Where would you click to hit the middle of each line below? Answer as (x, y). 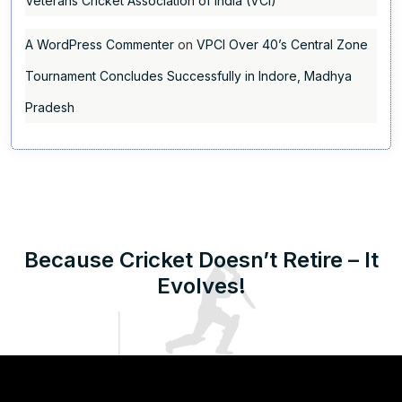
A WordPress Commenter (100, 45)
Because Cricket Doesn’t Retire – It (201, 260)
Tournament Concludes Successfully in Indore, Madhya (188, 76)
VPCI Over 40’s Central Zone (282, 45)
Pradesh (50, 108)
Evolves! (201, 286)
